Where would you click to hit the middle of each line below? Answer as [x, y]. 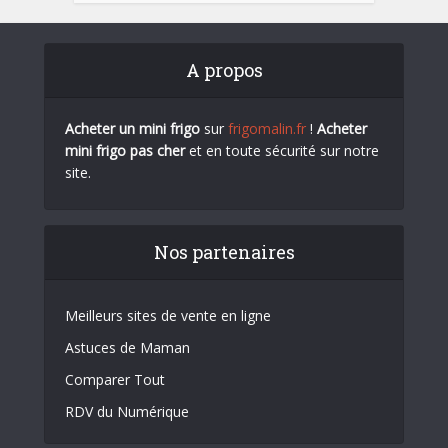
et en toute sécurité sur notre [282, 150]
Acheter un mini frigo [132, 128]
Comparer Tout [115, 379]
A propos [224, 70]
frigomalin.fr [267, 128]
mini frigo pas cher [125, 150]
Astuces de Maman [127, 347]
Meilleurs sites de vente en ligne [168, 315]
